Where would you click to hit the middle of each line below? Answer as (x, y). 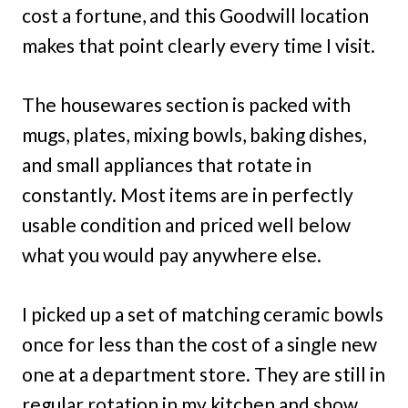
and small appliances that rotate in (167, 164)
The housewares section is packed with (186, 104)
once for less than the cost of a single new (199, 343)
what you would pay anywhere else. (172, 254)
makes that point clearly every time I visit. (199, 45)
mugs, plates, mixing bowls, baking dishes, (194, 134)
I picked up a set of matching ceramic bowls (203, 313)
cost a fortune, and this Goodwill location (195, 15)
